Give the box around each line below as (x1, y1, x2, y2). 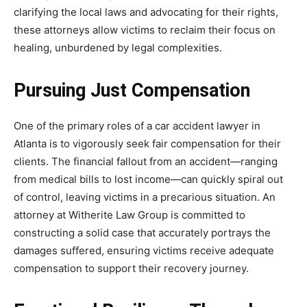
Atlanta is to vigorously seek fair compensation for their (14, 137, 281, 150)
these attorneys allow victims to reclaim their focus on (14, 23, 275, 36)
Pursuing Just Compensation (14, 79, 250, 101)
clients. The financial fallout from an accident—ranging (14, 155, 278, 168)
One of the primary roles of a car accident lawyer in (14, 119, 260, 132)
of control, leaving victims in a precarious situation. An (14, 191, 275, 204)
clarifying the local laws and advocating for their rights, (14, 5, 278, 19)
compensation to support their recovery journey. (14, 262, 249, 275)
